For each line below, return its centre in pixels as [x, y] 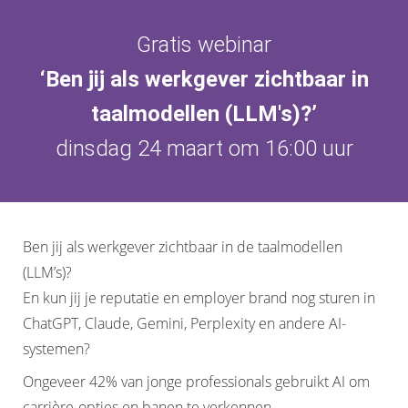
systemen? [56, 349]
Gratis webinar [204, 45]
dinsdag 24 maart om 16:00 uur [204, 148]
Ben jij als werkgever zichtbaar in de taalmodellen [183, 247]
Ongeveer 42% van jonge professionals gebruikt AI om [196, 382]
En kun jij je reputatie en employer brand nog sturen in [199, 298]
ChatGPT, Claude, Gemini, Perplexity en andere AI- [184, 323]
